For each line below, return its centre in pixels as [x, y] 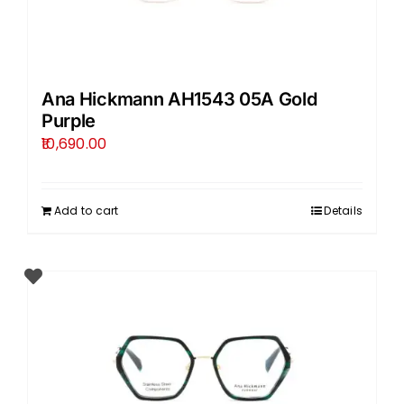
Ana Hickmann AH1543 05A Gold [179, 99]
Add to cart [86, 210]
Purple [69, 120]
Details [344, 210]
